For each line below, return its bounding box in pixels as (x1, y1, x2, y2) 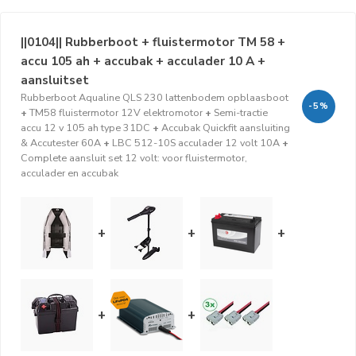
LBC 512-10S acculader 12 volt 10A (112, 136, 280, 149)
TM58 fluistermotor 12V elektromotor (29, 106, 203, 119)
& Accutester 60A (21, 136, 101, 149)
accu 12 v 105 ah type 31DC (21, 121, 150, 134)
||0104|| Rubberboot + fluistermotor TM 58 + (21, 33, 285, 50)
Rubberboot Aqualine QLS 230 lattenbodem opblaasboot (21, 91, 288, 104)
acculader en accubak (21, 166, 118, 180)
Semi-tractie (214, 106, 268, 119)
